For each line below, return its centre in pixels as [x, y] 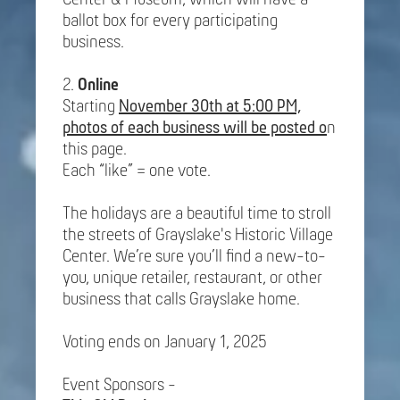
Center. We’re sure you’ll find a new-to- [194, 257]
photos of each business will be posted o [195, 128]
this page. [95, 150]
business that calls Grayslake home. [181, 300]
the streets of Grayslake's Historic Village [198, 235]
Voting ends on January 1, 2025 [165, 342]
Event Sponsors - [121, 385]
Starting [91, 107]
